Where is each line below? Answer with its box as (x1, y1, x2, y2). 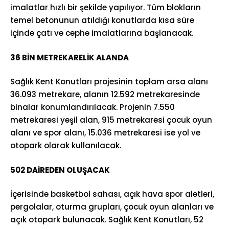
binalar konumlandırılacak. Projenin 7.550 (10, 102, 175, 112)
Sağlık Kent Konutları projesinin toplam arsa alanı (10, 76, 208, 87)
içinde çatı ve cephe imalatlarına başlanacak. (10, 28, 193, 38)
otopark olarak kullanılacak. (10, 140, 121, 151)
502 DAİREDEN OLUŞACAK (10, 164, 110, 175)
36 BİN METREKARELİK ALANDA (10, 52, 129, 63)
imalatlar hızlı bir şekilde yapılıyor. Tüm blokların (10, 2, 201, 13)
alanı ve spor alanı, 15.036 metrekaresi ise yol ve (10, 127, 200, 138)
